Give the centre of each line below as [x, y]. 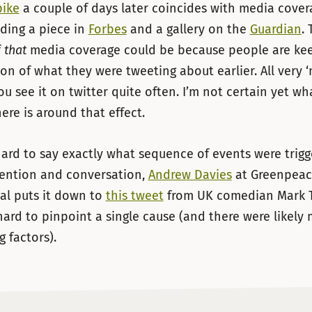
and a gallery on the [188, 30]
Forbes [107, 30]
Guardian [275, 30]
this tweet [134, 195]
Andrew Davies [190, 174]
